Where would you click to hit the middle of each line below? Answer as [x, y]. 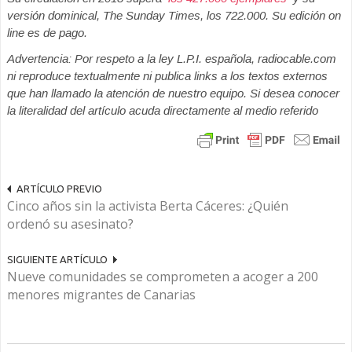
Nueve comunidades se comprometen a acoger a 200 [163, 277]
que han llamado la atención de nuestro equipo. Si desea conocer [173, 93]
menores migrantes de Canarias [101, 295]
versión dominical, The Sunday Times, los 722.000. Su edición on [174, 15]
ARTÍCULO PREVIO [59, 189]
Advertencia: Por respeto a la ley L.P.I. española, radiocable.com [172, 59]
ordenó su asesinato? [70, 224]
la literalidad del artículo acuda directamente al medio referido [163, 110]
